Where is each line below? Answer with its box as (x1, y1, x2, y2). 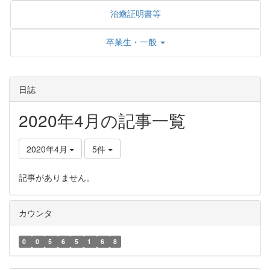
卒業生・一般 (106, 36, 157, 48)
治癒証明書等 (110, 7, 161, 19)
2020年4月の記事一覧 (19, 107, 186, 132)
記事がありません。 (19, 171, 95, 183)
